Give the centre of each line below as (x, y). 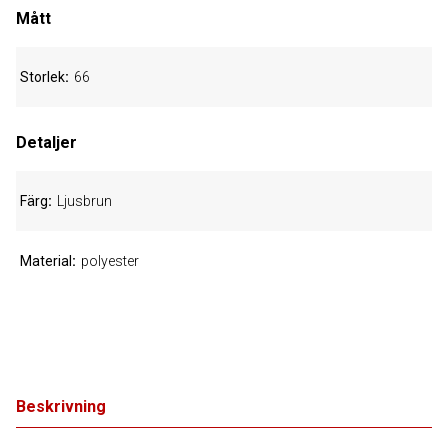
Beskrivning (61, 406)
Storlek (42, 77)
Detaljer (46, 142)
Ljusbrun (84, 201)
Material (46, 261)
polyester (110, 261)
